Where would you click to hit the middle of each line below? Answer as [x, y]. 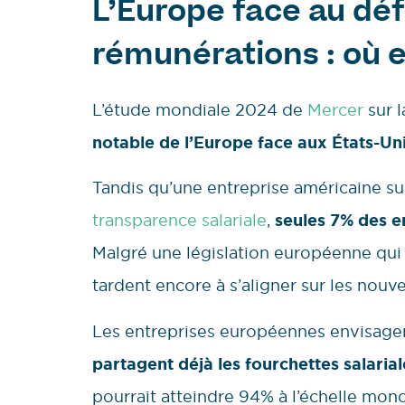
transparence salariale [179, 221]
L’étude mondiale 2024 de [200, 109]
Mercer [335, 109]
